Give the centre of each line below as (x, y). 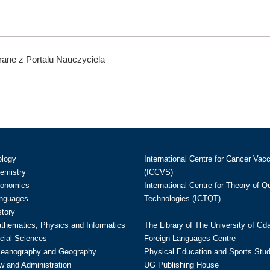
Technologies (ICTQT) (182, 199)
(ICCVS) (159, 172)
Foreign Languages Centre (190, 238)
